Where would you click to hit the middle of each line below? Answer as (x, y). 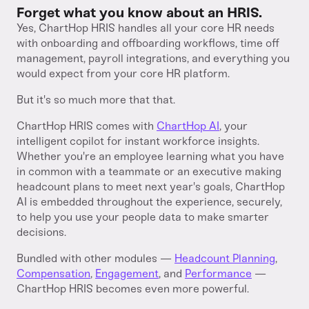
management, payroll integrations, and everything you (153, 58)
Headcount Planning (225, 258)
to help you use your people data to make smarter (143, 217)
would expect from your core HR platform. (123, 73)
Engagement (127, 273)
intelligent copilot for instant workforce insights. (138, 141)
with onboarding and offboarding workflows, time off (148, 43)
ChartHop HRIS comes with (87, 126)
